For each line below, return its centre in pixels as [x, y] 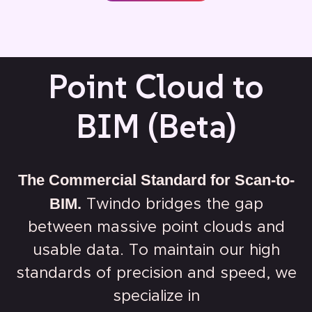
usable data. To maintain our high [156, 250]
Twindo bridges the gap [172, 204]
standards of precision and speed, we [156, 273]
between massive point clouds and [156, 227]
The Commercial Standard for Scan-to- [156, 180]
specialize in [156, 296]
